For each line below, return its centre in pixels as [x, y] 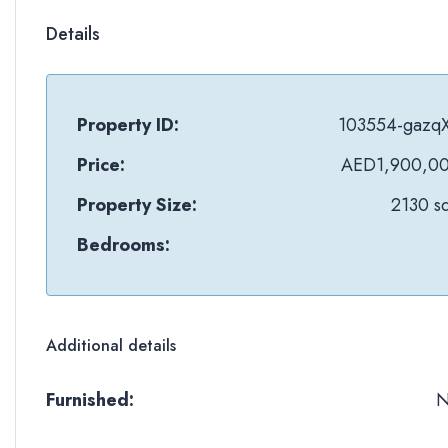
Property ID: [128, 125]
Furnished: [90, 400]
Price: [101, 165]
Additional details [111, 345]
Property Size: [137, 205]
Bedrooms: [123, 245]
